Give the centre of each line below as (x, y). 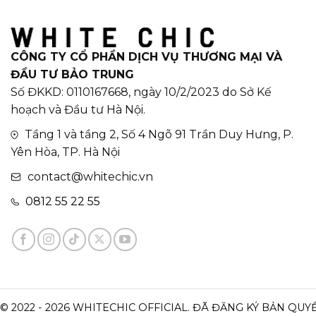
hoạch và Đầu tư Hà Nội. (78, 110)
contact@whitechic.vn (90, 177)
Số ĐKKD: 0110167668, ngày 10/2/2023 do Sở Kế (141, 92)
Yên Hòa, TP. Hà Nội (65, 152)
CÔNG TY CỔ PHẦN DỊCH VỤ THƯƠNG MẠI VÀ (146, 57)
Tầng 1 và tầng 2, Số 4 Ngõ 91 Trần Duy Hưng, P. (158, 135)
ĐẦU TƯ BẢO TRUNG (72, 75)
